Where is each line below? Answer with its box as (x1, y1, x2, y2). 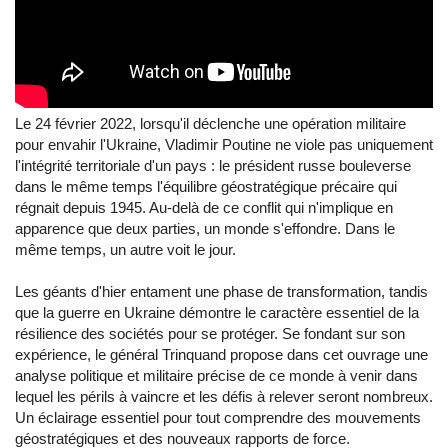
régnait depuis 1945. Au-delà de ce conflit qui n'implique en (15, 199, 393, 217)
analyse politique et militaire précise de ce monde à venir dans (15, 367, 418, 385)
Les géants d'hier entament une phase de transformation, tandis (15, 283, 428, 301)
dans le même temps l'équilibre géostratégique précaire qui (15, 178, 397, 196)
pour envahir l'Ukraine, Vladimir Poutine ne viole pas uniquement (15, 136, 433, 154)
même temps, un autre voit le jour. (15, 241, 236, 259)
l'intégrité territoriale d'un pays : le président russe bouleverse (15, 157, 411, 175)
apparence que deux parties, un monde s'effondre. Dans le (15, 220, 395, 238)
